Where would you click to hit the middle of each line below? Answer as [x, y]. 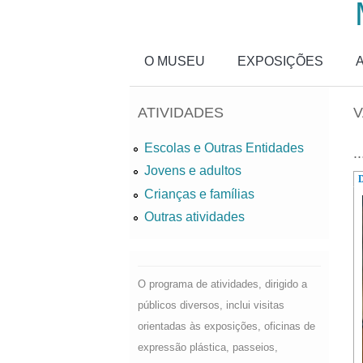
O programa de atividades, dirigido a [222, 284]
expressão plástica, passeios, [208, 347]
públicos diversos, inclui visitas [211, 305]
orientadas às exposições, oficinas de [226, 326]
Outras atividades [194, 216]
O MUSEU [175, 61]
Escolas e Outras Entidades [224, 148]
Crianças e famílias [199, 194]
